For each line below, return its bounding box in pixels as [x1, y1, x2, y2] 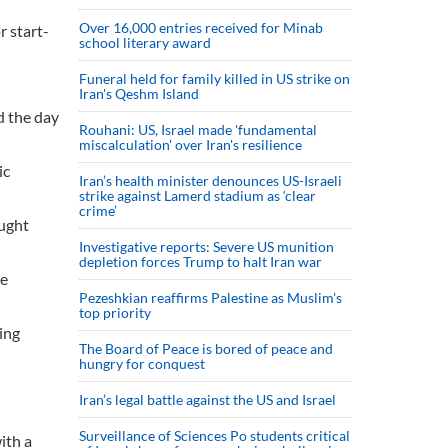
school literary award [79, 34, 211, 51]
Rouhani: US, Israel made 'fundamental [79, 121, 317, 138]
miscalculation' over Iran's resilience [79, 136, 302, 153]
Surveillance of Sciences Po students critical [79, 427, 350, 444]
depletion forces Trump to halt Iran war [79, 253, 322, 270]
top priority [79, 304, 154, 321]
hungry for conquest [79, 355, 205, 372]
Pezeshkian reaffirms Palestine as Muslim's [79, 289, 342, 306]
